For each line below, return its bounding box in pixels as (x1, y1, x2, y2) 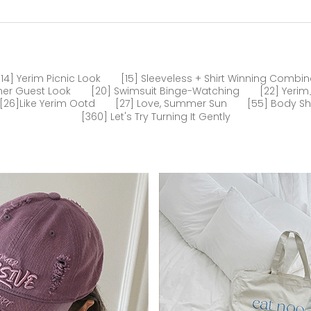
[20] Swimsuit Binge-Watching (91, 84, 239, 99)
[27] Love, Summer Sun (115, 96, 227, 111)
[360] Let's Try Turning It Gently (81, 109, 230, 124)
